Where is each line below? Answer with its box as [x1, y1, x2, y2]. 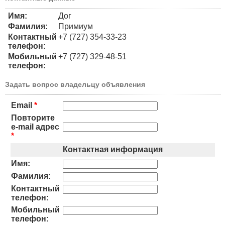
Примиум [58, 22, 93, 31]
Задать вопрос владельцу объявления [5, 80, 145, 88]
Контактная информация [63, 145, 163, 154]
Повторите [11, 113, 55, 122]
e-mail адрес [11, 122, 59, 131]
